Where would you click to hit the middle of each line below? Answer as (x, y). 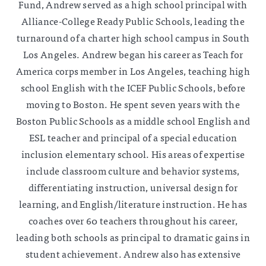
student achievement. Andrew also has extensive (133, 254)
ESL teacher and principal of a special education (133, 137)
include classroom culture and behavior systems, (133, 171)
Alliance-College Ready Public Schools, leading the (133, 21)
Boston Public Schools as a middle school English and (133, 121)
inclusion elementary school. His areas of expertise (133, 154)
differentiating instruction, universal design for (133, 187)
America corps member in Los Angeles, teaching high (133, 71)
